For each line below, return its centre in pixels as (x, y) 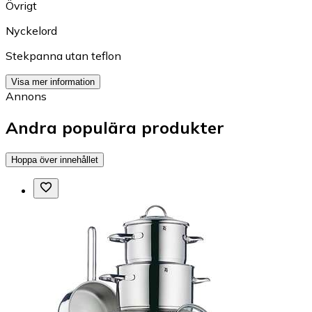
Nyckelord (31, 31)
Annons (26, 96)
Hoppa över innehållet (55, 159)
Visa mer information (53, 82)
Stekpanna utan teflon (63, 56)
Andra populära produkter (115, 127)
